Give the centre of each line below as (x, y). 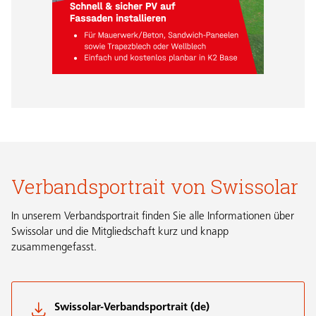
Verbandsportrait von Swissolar (155, 187)
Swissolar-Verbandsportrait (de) (132, 308)
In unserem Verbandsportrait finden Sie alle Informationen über (153, 217)
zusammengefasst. (55, 248)
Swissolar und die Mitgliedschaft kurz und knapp (120, 233)
